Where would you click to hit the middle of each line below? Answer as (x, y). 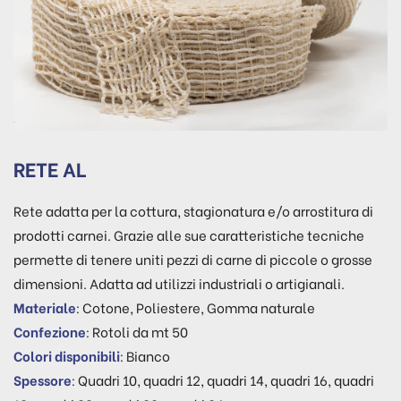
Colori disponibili (67, 355)
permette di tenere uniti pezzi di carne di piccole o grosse (193, 259)
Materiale (45, 307)
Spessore (43, 380)
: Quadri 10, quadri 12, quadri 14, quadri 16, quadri (223, 380)
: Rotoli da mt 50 (137, 331)
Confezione (50, 331)
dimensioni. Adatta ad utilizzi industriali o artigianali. (179, 283)
